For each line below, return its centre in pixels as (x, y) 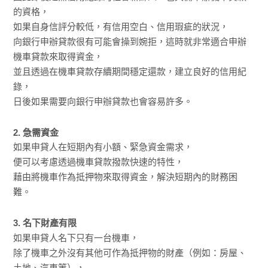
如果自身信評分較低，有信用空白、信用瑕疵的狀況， (121, 26)
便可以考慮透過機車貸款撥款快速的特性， (99, 162)
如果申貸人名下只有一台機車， (76, 237)
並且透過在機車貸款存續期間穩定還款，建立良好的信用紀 (130, 71)
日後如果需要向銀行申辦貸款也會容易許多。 (103, 101)
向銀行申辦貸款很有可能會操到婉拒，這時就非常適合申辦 (130, 41)
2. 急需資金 (36, 132)
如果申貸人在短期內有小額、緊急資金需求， (103, 147)
